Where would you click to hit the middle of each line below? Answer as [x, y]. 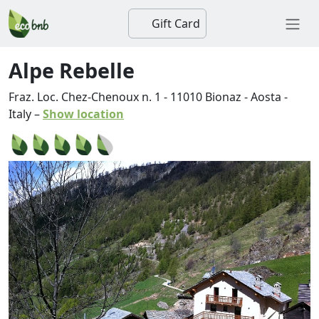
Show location [83, 114]
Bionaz [223, 97]
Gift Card [174, 23]
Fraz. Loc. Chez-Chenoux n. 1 [85, 97]
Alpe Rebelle [72, 70]
